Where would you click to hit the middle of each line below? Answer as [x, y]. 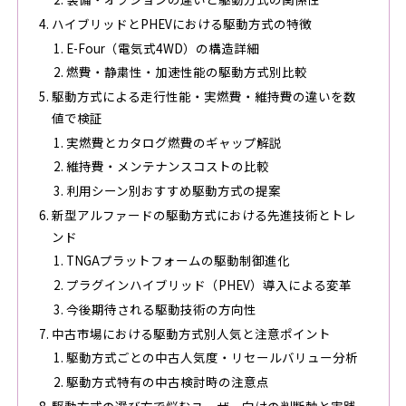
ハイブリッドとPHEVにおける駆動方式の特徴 [181, 23]
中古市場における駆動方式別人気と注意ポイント [191, 333]
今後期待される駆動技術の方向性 [161, 309]
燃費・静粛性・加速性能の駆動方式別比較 [186, 72]
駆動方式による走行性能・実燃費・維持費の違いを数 [203, 97]
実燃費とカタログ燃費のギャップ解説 [174, 142]
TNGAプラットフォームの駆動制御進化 [178, 261]
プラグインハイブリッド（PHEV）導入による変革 [208, 285]
